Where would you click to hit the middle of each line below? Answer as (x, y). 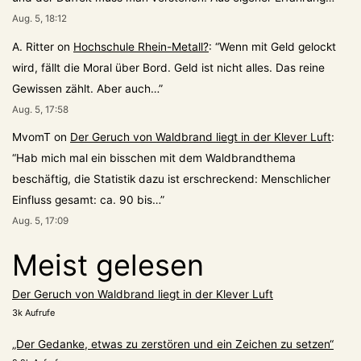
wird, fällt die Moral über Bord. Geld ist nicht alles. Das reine (168, 67)
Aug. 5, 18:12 (39, 19)
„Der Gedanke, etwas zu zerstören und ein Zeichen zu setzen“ (173, 344)
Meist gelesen (108, 266)
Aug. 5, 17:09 (40, 221)
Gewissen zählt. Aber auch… (85, 88)
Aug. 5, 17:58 (40, 109)
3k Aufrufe (33, 313)
